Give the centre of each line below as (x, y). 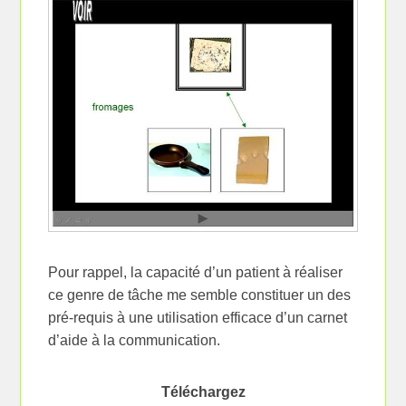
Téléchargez (203, 391)
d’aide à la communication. (135, 340)
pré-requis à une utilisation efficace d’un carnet (198, 317)
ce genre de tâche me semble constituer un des (200, 295)
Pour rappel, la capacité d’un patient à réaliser (196, 272)
